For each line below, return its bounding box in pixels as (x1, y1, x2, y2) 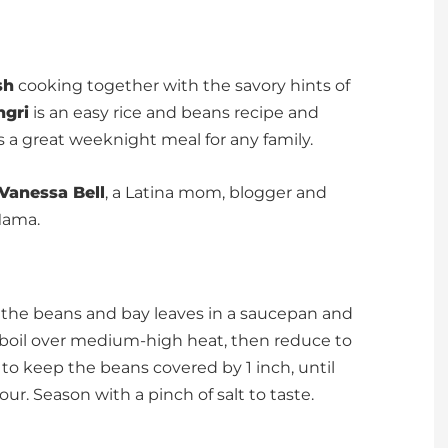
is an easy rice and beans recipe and (29, 103, 319, 122)
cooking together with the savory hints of (14, 76, 350, 95)
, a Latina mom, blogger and (105, 183, 327, 202)
